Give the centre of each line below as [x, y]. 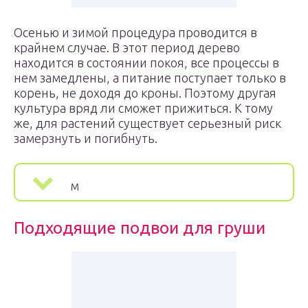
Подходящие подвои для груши [140, 228]
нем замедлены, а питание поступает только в [150, 78]
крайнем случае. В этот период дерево [127, 47]
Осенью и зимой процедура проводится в [135, 32]
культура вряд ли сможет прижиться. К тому [143, 108]
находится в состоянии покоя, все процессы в [146, 63]
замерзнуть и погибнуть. [86, 138]
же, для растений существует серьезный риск [147, 123]
